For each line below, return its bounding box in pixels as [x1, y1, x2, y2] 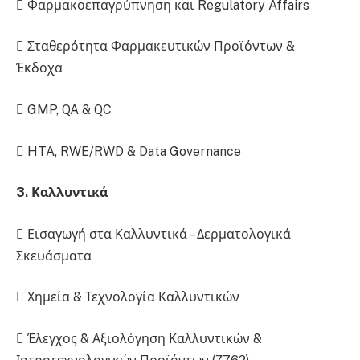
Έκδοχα [16, 60, 63, 76]
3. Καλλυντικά [16, 185, 108, 201]
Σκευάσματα [16, 247, 92, 264]
